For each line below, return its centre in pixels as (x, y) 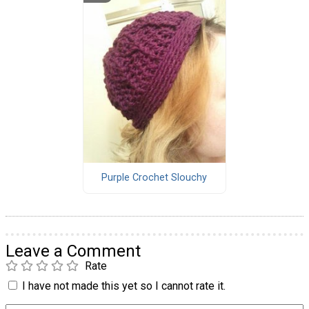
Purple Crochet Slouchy (154, 178)
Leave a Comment (73, 251)
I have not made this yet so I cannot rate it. (124, 286)
